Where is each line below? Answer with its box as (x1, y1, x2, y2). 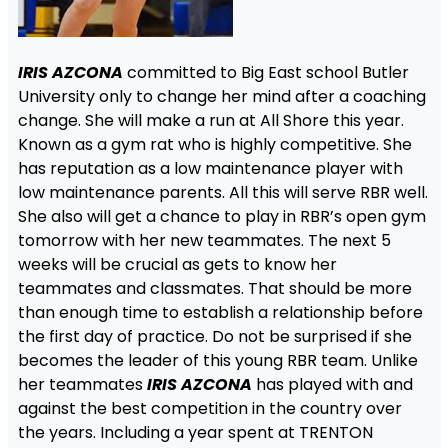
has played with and (251, 372, 413, 396)
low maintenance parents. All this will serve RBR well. (17, 180, 428, 204)
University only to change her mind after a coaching (17, 84, 426, 108)
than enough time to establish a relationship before (17, 300, 423, 324)
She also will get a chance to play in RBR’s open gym (17, 204, 426, 228)
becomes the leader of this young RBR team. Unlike (17, 348, 418, 372)
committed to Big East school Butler (122, 60, 409, 84)
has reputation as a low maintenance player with (17, 156, 403, 180)
